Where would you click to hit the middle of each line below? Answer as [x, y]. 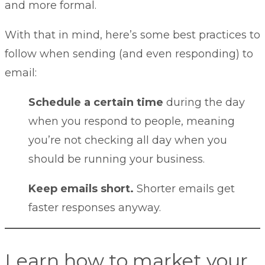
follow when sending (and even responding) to [129, 54]
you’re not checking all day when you [128, 140]
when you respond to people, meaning [132, 121]
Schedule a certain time [96, 102]
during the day [204, 102]
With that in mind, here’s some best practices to [132, 35]
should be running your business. [117, 159]
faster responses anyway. [95, 207]
